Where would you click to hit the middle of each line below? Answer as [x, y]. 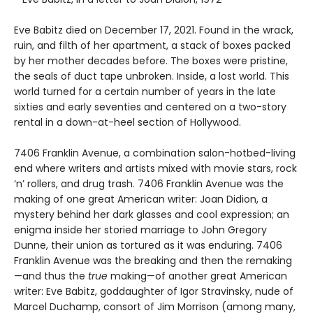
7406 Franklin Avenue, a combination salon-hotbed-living [155, 153]
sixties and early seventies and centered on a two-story [150, 107]
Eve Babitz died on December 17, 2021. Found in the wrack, [154, 30]
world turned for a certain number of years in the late [145, 92]
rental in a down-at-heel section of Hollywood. [128, 123]
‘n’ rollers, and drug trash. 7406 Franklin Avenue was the [149, 184]
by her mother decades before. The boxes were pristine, [151, 61]
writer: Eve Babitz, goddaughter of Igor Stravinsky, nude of [154, 292]
